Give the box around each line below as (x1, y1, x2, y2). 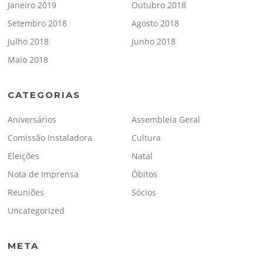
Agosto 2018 (131, 17, 179, 29)
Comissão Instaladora (8, 131, 93, 143)
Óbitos (131, 168, 157, 180)
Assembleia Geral (131, 113, 200, 125)
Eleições (8, 150, 40, 161)
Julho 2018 (8, 35, 49, 47)
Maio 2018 (8, 53, 49, 65)
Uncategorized (8, 204, 65, 216)
